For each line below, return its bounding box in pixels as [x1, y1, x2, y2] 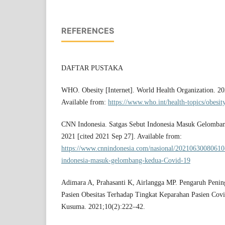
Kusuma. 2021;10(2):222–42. [61, 202, 145, 210]
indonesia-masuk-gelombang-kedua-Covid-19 [61, 156, 190, 164]
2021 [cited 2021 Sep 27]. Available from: [61, 132, 182, 140]
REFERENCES [61, 25, 114, 36]
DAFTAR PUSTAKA [61, 64, 123, 72]
